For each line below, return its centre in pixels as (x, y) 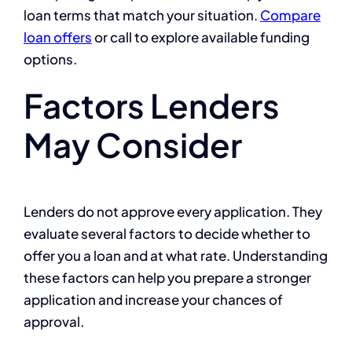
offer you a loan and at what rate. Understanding (176, 256)
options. (50, 59)
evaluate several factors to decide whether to (167, 234)
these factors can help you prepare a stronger (167, 278)
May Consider (133, 145)
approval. (54, 322)
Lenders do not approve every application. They (173, 212)
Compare (290, 15)
